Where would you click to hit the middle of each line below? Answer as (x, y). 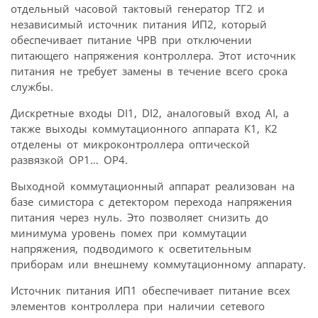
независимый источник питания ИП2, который (139, 24)
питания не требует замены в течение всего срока (149, 71)
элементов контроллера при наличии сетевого (138, 306)
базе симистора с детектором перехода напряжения (151, 201)
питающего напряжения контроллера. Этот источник (153, 55)
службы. (32, 86)
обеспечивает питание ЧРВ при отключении (131, 39)
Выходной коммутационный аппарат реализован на (153, 186)
